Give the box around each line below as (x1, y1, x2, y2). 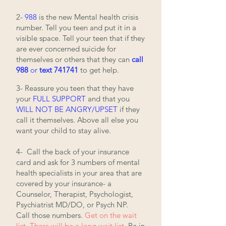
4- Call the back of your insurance (16, 147, 129, 156)
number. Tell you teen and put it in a (16, 23, 136, 32)
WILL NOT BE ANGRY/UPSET (16, 104, 118, 114)
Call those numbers (16, 210, 81, 220)
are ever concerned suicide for (16, 44, 116, 53)
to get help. (78, 65, 121, 75)
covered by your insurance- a (16, 179, 111, 188)
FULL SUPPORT (33, 94, 86, 103)
